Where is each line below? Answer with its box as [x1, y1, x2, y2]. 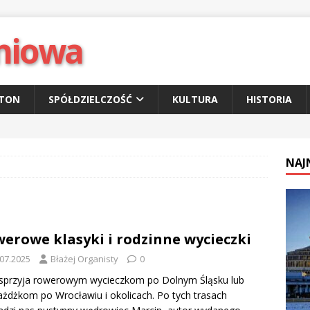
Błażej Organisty [51, 253, 118, 265]
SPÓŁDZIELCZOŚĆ [48, 93, 132, 106]
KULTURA [172, 93, 218, 106]
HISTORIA [246, 93, 292, 106]
